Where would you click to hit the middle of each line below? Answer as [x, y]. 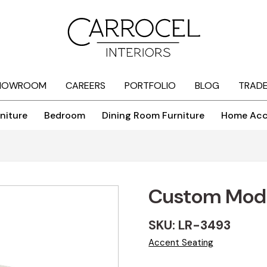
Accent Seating [181, 243]
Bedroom [65, 116]
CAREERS [85, 86]
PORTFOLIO [150, 86]
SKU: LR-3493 [190, 226]
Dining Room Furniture [153, 116]
